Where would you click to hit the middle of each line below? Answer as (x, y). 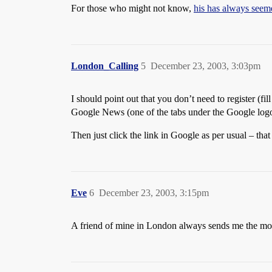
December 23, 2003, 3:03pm (206, 66)
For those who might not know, (132, 8)
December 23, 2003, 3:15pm (154, 193)
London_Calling (105, 66)
